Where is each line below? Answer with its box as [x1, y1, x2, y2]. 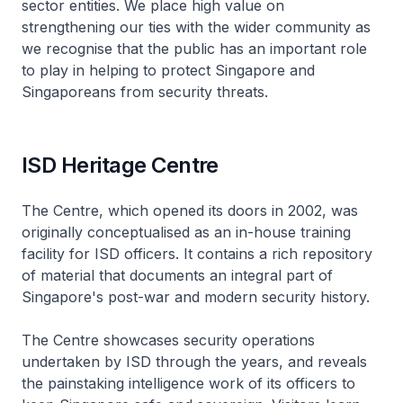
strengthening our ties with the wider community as [22, 18, 371, 36]
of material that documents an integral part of [22, 266, 333, 284]
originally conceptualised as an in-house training [22, 223, 351, 241]
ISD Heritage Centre [22, 152, 219, 178]
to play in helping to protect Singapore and [22, 61, 315, 79]
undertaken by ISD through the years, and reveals [22, 353, 367, 371]
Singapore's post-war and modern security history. [22, 288, 370, 306]
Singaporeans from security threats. [22, 83, 268, 101]
